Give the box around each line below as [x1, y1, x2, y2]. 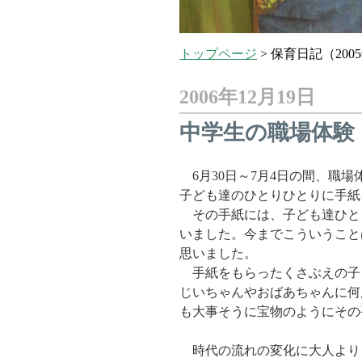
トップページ [179, 47, 257, 61]
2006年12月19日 [179, 86, 315, 107]
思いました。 [179, 246, 257, 260]
